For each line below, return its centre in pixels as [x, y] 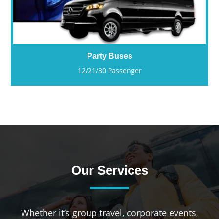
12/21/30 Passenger [109, 70]
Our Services [109, 170]
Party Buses [109, 56]
